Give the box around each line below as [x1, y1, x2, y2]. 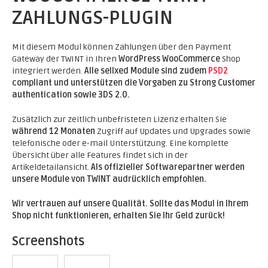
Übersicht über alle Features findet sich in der [12, 150, 188, 160]
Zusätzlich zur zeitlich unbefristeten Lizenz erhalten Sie [12, 114, 227, 124]
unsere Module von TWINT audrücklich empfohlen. [12, 174, 206, 184]
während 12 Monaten [12, 126, 95, 136]
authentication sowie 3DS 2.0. [12, 90, 130, 100]
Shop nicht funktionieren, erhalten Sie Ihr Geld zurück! [12, 211, 225, 221]
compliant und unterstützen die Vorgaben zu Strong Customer [12, 78, 255, 88]
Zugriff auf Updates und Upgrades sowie [95, 126, 251, 136]
